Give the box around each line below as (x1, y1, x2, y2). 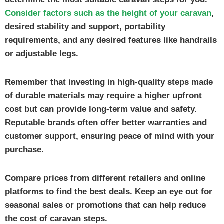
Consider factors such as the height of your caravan (5, 8, 211, 18)
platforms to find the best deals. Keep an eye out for (5, 186, 212, 196)
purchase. (5, 144, 44, 154)
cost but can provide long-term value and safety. (5, 104, 197, 114)
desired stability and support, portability (5, 21, 165, 31)
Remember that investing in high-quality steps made (5, 77, 213, 87)
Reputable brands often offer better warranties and (5, 117, 207, 127)
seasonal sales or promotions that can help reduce (5, 200, 206, 210)
